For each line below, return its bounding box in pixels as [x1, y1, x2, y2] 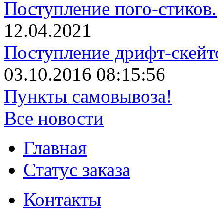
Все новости [4, 108, 104, 128]
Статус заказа [23, 159, 130, 180]
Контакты [23, 189, 101, 210]
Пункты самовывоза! [4, 86, 172, 107]
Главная [23, 137, 87, 158]
